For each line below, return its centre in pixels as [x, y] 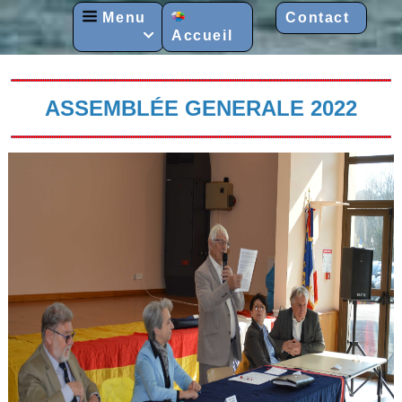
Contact [318, 17]
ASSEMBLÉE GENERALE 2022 [201, 108]
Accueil [202, 35]
